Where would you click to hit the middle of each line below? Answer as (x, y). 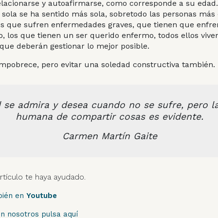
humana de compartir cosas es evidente (109, 116)
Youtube (41, 195)
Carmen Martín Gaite (109, 136)
